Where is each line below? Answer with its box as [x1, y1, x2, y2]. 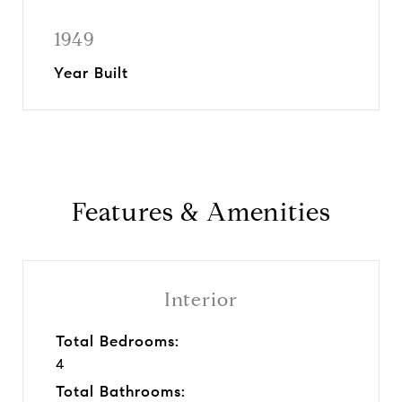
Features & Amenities [71, 196, 331, 228]
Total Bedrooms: [56, 331, 179, 351]
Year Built [54, 63, 128, 83]
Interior [164, 287, 238, 311]
